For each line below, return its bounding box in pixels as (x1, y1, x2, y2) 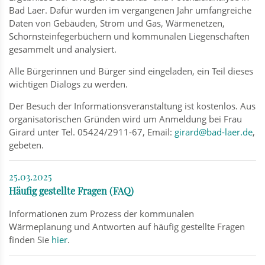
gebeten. (9, 138, 44, 151)
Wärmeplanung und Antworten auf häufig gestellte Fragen (9, 220, 245, 232)
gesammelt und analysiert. (9, 43, 117, 55)
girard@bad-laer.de (174, 125, 253, 138)
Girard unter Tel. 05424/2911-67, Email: (9, 125, 174, 138)
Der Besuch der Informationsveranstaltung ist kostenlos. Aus (9, 99, 256, 112)
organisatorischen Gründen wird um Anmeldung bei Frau (9, 112, 242, 125)
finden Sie (9, 233, 51, 245)
